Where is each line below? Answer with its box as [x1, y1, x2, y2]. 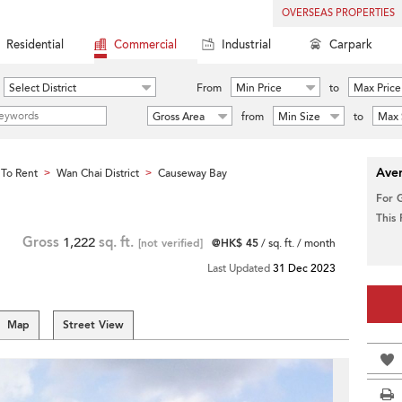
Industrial [222, 37, 271, 53]
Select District [9, 81, 76, 95]
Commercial [114, 37, 177, 53]
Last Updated [207, 261, 273, 275]
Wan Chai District [57, 166, 139, 180]
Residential [6, 37, 64, 53]
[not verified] [138, 236, 203, 250]
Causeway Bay [158, 166, 227, 180]
